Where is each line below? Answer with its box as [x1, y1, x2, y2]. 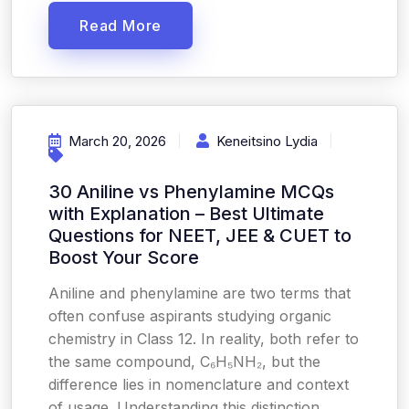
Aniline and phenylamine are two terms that [48, 284, 351, 302]
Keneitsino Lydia [216, 132, 318, 150]
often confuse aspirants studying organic [48, 307, 331, 325]
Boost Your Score [48, 246, 199, 268]
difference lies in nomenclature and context [48, 375, 349, 393]
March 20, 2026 [68, 132, 166, 150]
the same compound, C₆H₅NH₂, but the [48, 352, 320, 371]
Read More [79, 16, 163, 35]
